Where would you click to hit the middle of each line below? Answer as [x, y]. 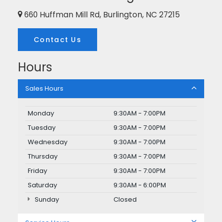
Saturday [42, 185]
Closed [125, 199]
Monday [41, 113]
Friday [37, 170]
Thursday [43, 156]
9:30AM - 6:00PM [140, 185]
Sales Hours [44, 88]
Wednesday [48, 142]
